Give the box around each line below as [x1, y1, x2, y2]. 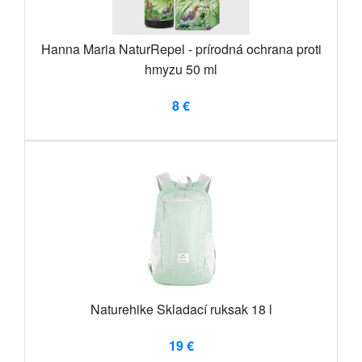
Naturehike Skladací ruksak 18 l [90, 299, 272, 318]
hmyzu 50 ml [145, 59, 217, 78]
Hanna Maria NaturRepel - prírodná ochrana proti [40, 39, 322, 58]
